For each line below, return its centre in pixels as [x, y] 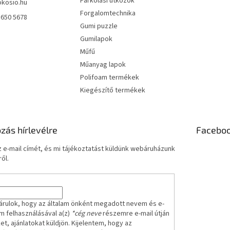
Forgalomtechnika [108, 13]
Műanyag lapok [103, 64]
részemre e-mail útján [135, 213]
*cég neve [86, 213]
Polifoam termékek [109, 77]
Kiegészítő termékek [112, 90]
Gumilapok [96, 39]
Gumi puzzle [99, 26]
